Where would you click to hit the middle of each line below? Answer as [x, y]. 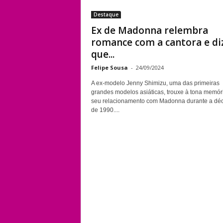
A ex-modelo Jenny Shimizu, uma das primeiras [155, 83]
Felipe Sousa [109, 67]
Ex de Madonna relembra [149, 30]
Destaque [106, 14]
